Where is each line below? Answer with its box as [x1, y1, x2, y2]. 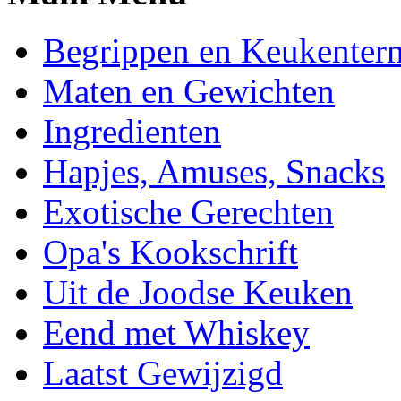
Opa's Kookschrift [43, 232, 298, 271]
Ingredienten [43, 111, 221, 150]
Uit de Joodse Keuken [43, 272, 353, 311]
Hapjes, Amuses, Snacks [43, 151, 385, 191]
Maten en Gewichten [43, 71, 335, 110]
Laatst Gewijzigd [43, 353, 283, 392]
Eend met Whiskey [43, 312, 310, 352]
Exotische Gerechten [43, 192, 334, 231]
